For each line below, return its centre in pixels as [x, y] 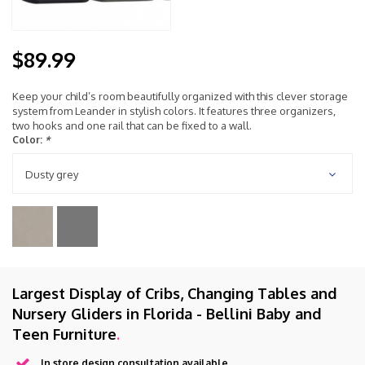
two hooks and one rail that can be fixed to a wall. [132, 125]
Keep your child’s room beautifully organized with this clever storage [180, 96]
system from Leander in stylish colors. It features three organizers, [174, 110]
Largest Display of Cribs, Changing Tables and [174, 293]
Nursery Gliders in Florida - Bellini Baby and [167, 313]
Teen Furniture [64, 334]
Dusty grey [52, 174]
